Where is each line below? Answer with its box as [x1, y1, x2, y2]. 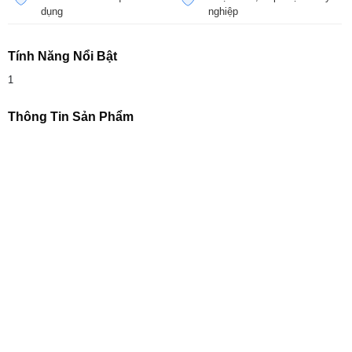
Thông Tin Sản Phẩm [8, 109, 134, 123]
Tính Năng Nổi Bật [8, 49, 117, 63]
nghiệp [207, 5, 238, 17]
